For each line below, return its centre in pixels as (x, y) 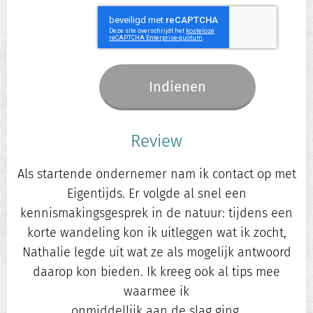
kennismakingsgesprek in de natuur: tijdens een (156, 213)
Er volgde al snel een (187, 194)
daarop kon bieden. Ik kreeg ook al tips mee (156, 272)
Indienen (178, 87)
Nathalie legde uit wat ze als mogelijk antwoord (156, 253)
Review (156, 141)
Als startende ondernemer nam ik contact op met (156, 174)
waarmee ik (156, 292)
